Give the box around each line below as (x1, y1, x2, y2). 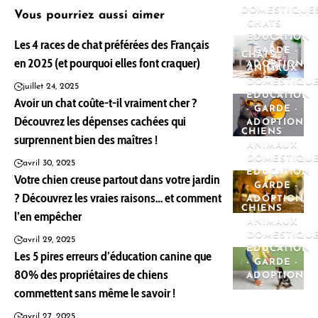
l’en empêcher (14, 208, 82, 224)
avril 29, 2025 (23, 235, 75, 244)
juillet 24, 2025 (23, 82, 79, 91)
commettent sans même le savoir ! (14, 285, 175, 301)
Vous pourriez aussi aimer (14, 9, 165, 21)
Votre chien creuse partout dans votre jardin (14, 171, 220, 187)
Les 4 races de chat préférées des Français (14, 36, 209, 53)
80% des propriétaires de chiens (14, 266, 168, 283)
